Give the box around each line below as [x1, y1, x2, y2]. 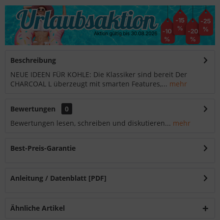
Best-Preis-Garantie [10, 143, 76, 153]
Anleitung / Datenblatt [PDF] [10, 173, 107, 183]
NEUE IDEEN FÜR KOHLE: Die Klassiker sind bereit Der [10, 70, 187, 80]
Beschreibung [10, 55, 56, 65]
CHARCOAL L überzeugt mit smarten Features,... [10, 79, 167, 89]
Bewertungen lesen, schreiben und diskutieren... [10, 118, 171, 128]
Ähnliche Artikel [10, 203, 65, 213]
